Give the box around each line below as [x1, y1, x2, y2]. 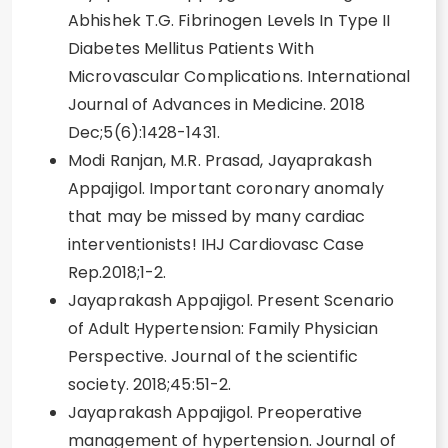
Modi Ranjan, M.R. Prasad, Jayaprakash [68, 149, 372, 172]
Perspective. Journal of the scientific [68, 345, 358, 368]
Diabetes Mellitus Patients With [68, 37, 315, 60]
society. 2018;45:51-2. [68, 373, 232, 396]
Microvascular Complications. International [68, 65, 411, 88]
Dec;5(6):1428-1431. [68, 121, 220, 144]
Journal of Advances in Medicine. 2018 [68, 93, 365, 116]
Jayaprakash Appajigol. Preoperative [68, 401, 363, 424]
